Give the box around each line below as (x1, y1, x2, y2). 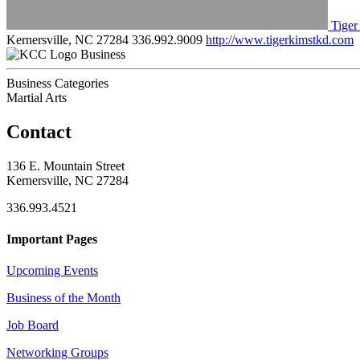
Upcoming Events (6, 264, 98, 278)
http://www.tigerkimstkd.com (206, 32, 354, 47)
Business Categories (6, 76, 108, 90)
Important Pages (6, 231, 97, 246)
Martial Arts (6, 90, 67, 104)
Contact (6, 121, 72, 142)
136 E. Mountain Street (6, 158, 125, 173)
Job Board (6, 318, 59, 333)
